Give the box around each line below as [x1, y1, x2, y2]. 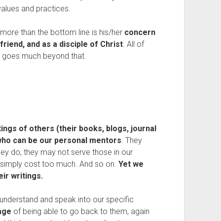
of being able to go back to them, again [11, 207, 149, 216]
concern [124, 28, 155, 37]
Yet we [118, 159, 144, 169]
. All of [122, 39, 144, 49]
